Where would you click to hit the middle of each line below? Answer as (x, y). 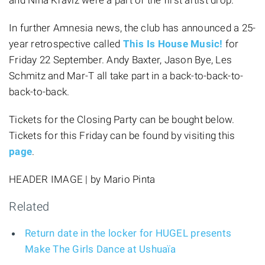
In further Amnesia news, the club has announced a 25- (132, 28)
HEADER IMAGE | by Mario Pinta (82, 179)
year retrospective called (66, 43)
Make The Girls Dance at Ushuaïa (100, 249)
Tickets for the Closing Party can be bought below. (122, 119)
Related (29, 206)
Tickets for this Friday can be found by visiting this (122, 135)
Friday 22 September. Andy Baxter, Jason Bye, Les (120, 59)
